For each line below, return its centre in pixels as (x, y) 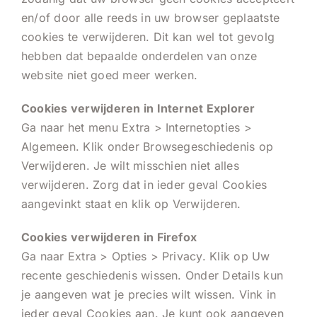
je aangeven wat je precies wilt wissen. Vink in (149, 294)
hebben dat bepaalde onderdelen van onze (139, 56)
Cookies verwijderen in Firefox (109, 237)
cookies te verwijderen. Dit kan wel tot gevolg (148, 36)
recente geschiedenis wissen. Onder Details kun (152, 275)
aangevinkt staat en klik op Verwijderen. (131, 203)
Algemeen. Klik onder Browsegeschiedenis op (148, 146)
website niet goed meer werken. (110, 75)
